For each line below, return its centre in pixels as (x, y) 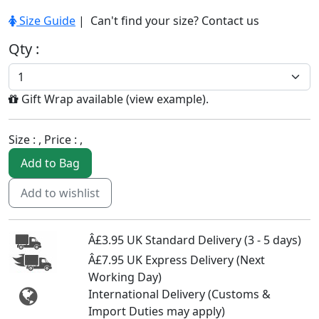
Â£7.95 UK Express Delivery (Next (177, 260)
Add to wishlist (60, 193)
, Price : (59, 139)
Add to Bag (50, 163)
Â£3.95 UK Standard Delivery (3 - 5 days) (195, 240)
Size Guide (46, 20)
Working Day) (125, 277)
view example (166, 99)
